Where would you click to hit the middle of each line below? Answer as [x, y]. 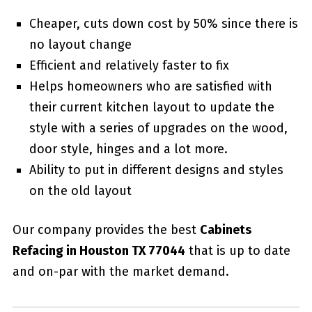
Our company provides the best [106, 229]
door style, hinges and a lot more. [128, 149]
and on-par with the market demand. [120, 271]
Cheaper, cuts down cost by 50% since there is [163, 23]
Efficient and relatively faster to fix [129, 65]
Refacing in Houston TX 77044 [99, 250]
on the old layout [80, 190]
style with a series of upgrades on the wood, [158, 128]
